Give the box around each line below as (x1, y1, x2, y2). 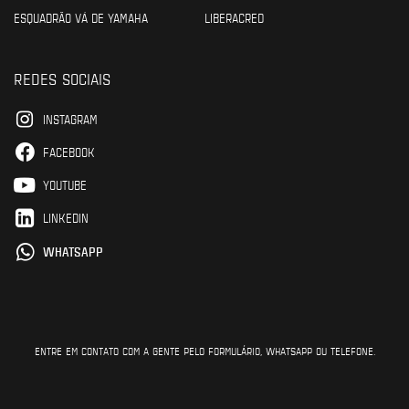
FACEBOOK (43, 143, 95, 161)
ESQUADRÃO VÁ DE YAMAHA (14, 8, 148, 26)
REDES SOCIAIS (14, 67, 110, 89)
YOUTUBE (43, 176, 87, 194)
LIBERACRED (204, 8, 264, 26)
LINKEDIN (43, 209, 89, 226)
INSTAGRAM (43, 110, 98, 128)
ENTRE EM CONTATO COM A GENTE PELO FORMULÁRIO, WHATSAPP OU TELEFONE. (34, 343, 375, 358)
